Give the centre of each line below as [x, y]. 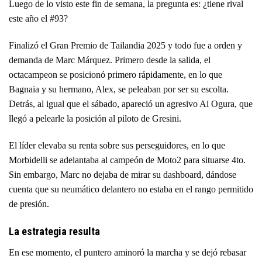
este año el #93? [38, 19]
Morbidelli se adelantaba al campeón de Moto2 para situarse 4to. [127, 160]
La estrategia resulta [54, 231]
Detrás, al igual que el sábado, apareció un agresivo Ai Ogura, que [131, 104]
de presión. [29, 204]
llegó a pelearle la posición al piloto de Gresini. [95, 119]
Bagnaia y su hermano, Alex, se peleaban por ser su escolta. [119, 89]
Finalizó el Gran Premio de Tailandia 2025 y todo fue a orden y [125, 46]
